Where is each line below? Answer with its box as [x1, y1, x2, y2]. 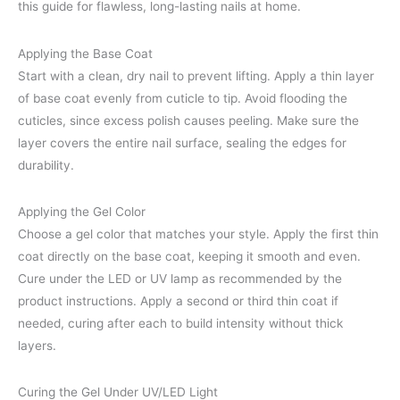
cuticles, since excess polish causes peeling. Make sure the [18, 112, 359, 128]
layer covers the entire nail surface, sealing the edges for [18, 135, 346, 150]
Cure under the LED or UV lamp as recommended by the [18, 271, 342, 286]
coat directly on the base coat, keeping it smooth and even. [18, 249, 361, 263]
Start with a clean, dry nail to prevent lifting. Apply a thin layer [18, 68, 374, 83]
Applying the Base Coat [18, 46, 153, 61]
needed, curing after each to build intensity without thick [18, 316, 343, 330]
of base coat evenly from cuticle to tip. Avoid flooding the [18, 90, 347, 105]
